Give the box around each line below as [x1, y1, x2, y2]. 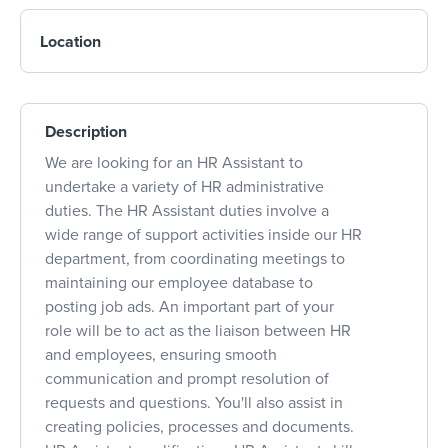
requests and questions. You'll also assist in [45, 392, 343, 413]
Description [45, 121, 127, 142]
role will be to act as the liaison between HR [45, 320, 351, 341]
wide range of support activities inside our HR [45, 224, 362, 245]
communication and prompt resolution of [45, 368, 329, 389]
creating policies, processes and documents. [45, 416, 354, 437]
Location [40, 31, 101, 52]
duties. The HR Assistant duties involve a [45, 200, 329, 221]
